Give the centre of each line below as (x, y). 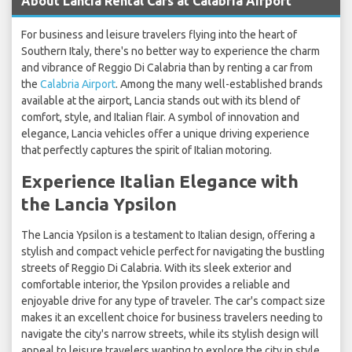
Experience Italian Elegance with (160, 181)
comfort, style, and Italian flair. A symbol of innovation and (160, 117)
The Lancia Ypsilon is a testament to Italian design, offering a (168, 235)
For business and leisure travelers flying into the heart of (159, 35)
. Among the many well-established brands (219, 84)
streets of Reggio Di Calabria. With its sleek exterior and (156, 268)
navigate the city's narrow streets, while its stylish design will (170, 334)
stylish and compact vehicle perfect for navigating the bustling (173, 252)
